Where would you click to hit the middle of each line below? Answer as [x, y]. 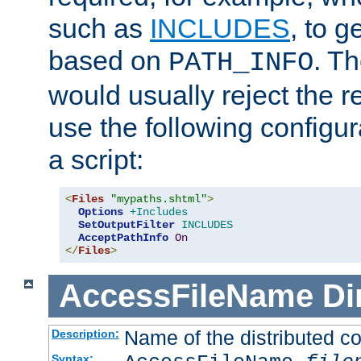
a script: [96, 160]
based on [108, 61]
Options [101, 212]
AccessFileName [186, 296]
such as [99, 29]
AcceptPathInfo [123, 238]
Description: [85, 333]
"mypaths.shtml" [159, 199]
